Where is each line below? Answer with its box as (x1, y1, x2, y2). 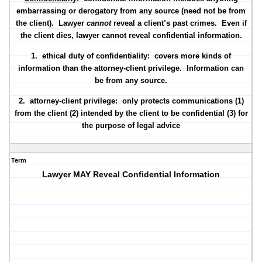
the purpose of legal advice (82, 121, 181, 130)
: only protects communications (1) (115, 96, 244, 106)
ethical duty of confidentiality (42, 51, 148, 61)
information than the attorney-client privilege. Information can (18, 64, 244, 73)
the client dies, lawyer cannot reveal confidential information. (20, 31, 242, 40)
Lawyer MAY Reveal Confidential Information (42, 170, 220, 180)
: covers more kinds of (147, 51, 232, 61)
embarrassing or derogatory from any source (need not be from (16, 6, 246, 16)
